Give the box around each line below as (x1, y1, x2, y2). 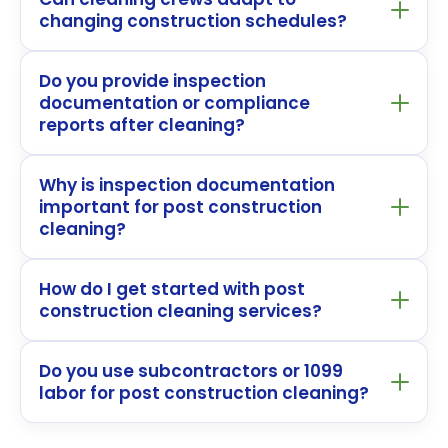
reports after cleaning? (39, 112, 245, 137)
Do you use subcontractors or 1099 (39, 358, 343, 383)
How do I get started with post (39, 276, 305, 301)
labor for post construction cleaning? (39, 380, 369, 405)
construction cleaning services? (39, 298, 322, 323)
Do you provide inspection (39, 68, 266, 93)
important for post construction (39, 194, 322, 219)
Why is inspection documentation (39, 172, 335, 197)
